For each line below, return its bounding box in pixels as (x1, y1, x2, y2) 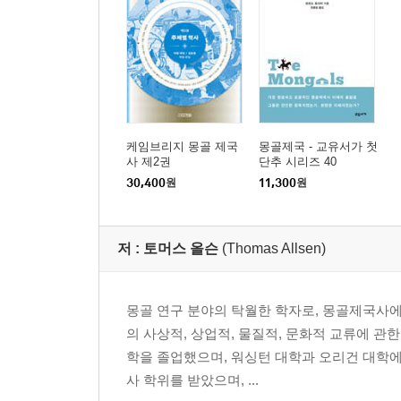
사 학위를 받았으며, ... (126, 371, 259, 388)
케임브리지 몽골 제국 (126, 139, 238, 153)
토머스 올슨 (143, 240, 218, 256)
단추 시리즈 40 (259, 154, 337, 168)
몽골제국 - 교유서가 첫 (259, 139, 378, 153)
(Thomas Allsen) (222, 240, 326, 256)
